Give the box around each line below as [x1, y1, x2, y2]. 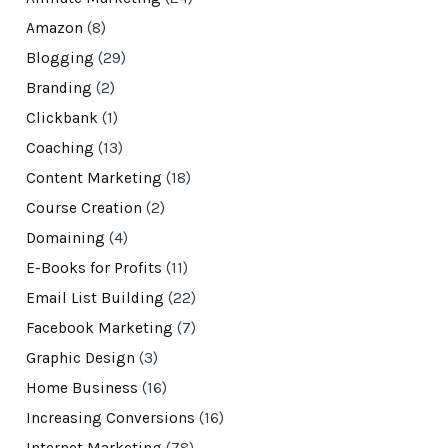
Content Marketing [25, 169, 162, 188]
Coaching [25, 139, 94, 158]
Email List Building [25, 289, 164, 308]
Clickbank [25, 109, 98, 128]
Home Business [25, 379, 138, 398]
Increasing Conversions [25, 409, 195, 428]
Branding [25, 79, 92, 98]
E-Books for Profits [25, 259, 162, 278]
